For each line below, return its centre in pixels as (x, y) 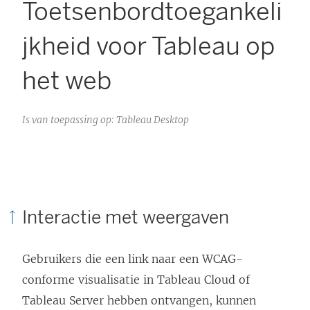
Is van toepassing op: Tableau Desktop (106, 120)
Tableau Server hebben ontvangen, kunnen (139, 301)
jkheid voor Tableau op (148, 46)
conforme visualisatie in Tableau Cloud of (136, 280)
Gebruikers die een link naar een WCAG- (133, 259)
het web (67, 81)
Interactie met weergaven (126, 218)
